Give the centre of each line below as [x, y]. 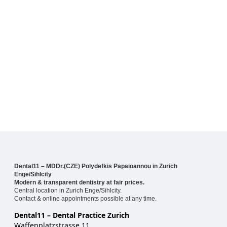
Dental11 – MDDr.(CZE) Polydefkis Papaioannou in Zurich [96, 166]
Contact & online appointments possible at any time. [85, 199]
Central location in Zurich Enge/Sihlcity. [68, 191]
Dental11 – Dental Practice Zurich [72, 215]
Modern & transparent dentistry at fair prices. [79, 183]
